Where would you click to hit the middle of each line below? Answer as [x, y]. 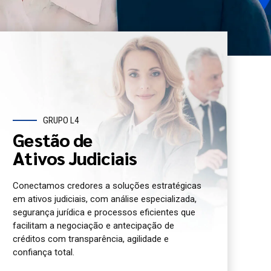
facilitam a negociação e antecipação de [94, 225]
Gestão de [53, 140]
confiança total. [44, 252]
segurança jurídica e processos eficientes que [104, 212]
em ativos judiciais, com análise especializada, [105, 199]
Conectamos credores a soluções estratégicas [107, 185]
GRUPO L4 [61, 121]
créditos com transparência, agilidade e [91, 239]
